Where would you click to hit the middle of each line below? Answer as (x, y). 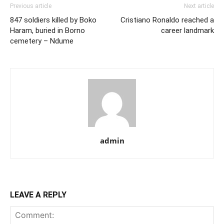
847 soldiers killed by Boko (53, 20)
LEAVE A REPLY (38, 195)
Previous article (31, 6)
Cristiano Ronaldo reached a (167, 20)
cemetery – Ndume (42, 41)
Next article (199, 6)
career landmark (187, 31)
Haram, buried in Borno (47, 31)
